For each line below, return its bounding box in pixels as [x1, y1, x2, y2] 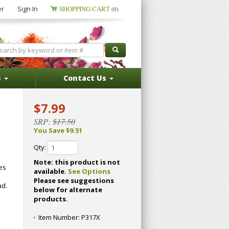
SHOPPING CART [59, 4, 111, 13]
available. [34, 167, 68, 176]
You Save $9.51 [34, 126, 82, 135]
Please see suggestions [34, 176, 114, 186]
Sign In [17, 4, 38, 13]
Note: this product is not [34, 157, 120, 167]
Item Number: [38, 213, 81, 222]
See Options [68, 167, 110, 176]
